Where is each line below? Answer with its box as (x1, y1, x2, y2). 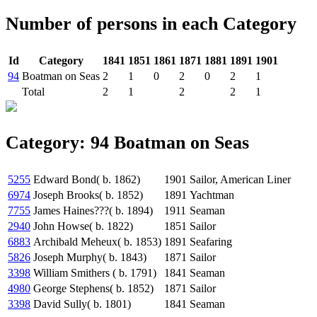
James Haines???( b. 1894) (33, 204, 153, 217)
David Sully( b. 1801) (33, 298, 131, 311)
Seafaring (190, 236, 232, 248)
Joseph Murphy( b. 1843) (33, 251, 146, 264)
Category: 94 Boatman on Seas (6, 132, 249, 154)
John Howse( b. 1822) (33, 220, 133, 233)
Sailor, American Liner (190, 173, 291, 186)
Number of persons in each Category (6, 13, 296, 35)
